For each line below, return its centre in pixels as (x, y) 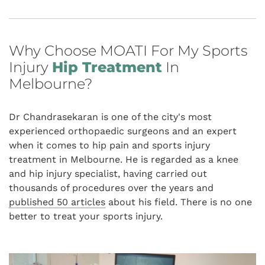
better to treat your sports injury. (86, 216)
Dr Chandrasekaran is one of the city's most (110, 117)
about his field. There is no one (179, 202)
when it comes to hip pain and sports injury (109, 146)
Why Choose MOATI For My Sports (128, 51)
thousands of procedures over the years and (111, 188)
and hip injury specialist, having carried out (108, 174)
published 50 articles (57, 202)
